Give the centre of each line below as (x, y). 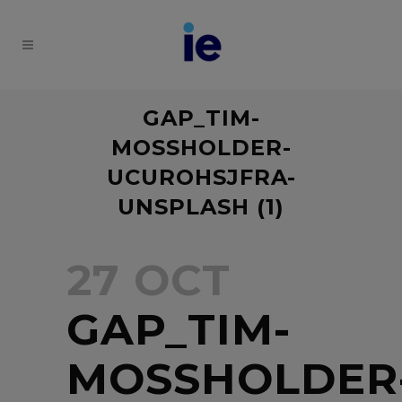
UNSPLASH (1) (201, 207)
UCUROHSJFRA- (201, 177)
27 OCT (149, 280)
